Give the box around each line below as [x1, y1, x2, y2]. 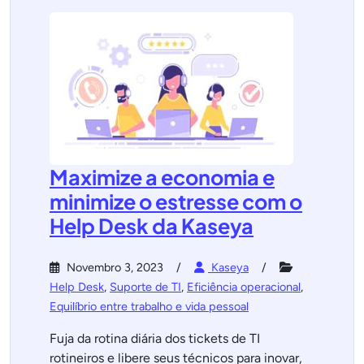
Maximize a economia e [50, 164, 275, 190]
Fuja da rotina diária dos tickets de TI [50, 331, 260, 346]
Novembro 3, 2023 [63, 260, 163, 275]
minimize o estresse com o [50, 188, 302, 214]
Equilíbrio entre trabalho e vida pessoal [50, 299, 249, 314]
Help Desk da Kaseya [50, 213, 253, 239]
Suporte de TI [110, 279, 181, 294]
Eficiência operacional [187, 279, 301, 294]
